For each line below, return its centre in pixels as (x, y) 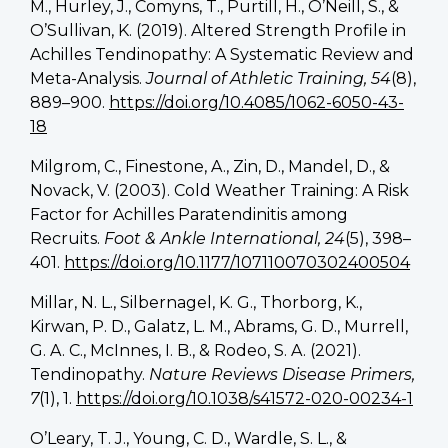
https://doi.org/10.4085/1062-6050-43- (256, 102)
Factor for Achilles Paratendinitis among (189, 214)
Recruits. (67, 238)
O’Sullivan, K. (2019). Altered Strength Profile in (218, 30)
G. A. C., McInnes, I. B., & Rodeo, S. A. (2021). (195, 350)
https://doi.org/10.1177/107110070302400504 (237, 262)
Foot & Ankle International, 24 (224, 238)
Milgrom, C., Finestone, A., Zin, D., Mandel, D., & (210, 166)
